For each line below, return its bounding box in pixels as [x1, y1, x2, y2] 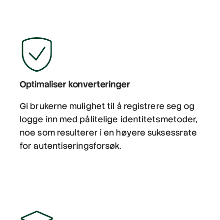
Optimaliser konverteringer [20, 79, 130, 90]
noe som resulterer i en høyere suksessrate [20, 127, 197, 138]
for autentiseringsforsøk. [20, 140, 122, 152]
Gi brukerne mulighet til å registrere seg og [20, 101, 195, 112]
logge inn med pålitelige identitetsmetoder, [20, 114, 198, 125]
